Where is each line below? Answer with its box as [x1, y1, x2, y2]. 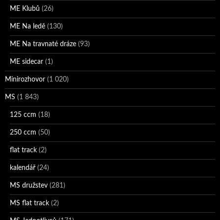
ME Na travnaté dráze [10, 41, 76, 48]
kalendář [10, 165, 35, 172]
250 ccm [10, 129, 36, 137]
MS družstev [10, 182, 48, 190]
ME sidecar [10, 58, 43, 66]
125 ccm [10, 111, 36, 119]
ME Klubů [10, 5, 40, 13]
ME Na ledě [10, 23, 45, 30]
